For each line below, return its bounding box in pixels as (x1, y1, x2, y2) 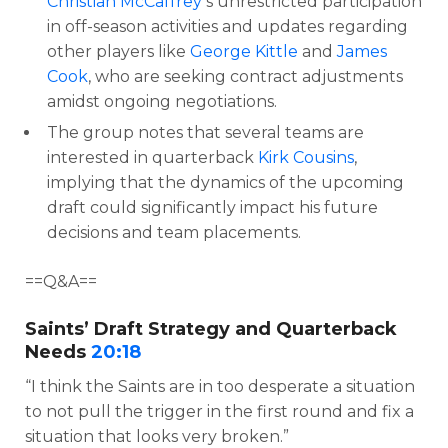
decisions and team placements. (47, 222, 301, 242)
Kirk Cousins (258, 147, 354, 167)
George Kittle (190, 41, 298, 61)
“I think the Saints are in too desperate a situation (25, 376, 415, 396)
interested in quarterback (47, 147, 258, 167)
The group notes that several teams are (47, 122, 364, 142)
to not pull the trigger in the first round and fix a (25, 401, 414, 421)
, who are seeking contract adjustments (88, 66, 403, 86)
